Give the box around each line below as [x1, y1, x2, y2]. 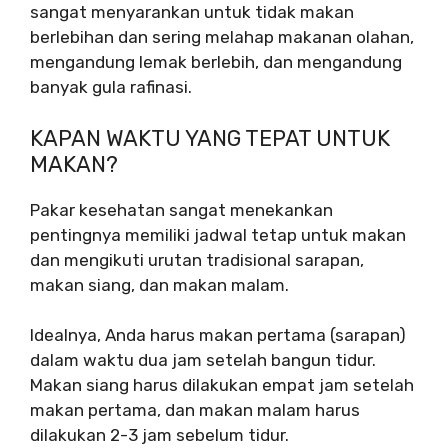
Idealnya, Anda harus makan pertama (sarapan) [30, 325, 406, 345]
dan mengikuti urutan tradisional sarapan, [30, 249, 364, 270]
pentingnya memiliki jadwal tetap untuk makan [30, 224, 406, 245]
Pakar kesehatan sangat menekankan [30, 199, 333, 220]
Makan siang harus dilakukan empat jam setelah [30, 375, 414, 395]
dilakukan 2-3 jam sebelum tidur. [30, 425, 289, 445]
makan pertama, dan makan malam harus [30, 400, 360, 420]
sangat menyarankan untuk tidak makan [30, 2, 354, 22]
